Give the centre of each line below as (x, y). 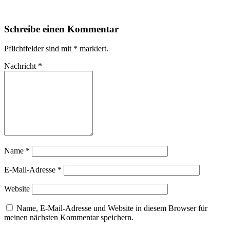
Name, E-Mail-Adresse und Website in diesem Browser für (112, 208)
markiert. (93, 49)
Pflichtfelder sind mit (39, 49)
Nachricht (21, 66)
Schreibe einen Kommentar (61, 29)
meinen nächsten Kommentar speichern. (69, 218)
